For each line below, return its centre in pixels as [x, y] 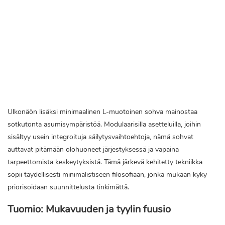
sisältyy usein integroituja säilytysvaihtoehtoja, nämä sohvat [100, 137]
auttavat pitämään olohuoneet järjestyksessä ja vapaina [93, 150]
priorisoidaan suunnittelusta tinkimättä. [68, 187]
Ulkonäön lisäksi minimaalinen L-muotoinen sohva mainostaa [102, 112]
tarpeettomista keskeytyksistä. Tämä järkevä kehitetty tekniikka [105, 162]
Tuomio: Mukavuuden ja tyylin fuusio [89, 209]
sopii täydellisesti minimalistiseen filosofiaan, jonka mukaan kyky [107, 175]
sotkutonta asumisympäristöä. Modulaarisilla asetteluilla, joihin [104, 125]
